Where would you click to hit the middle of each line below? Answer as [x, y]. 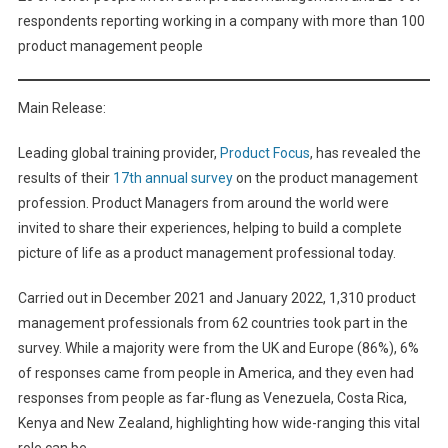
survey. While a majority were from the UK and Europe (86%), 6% [218, 348]
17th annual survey [171, 178]
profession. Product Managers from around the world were [203, 203]
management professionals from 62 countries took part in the [212, 323]
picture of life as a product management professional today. [206, 253]
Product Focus [263, 153]
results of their [63, 178]
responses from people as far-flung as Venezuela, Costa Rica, [212, 398]
